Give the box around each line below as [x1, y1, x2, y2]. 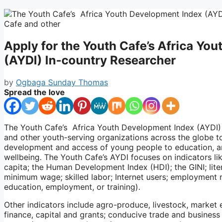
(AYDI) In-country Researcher [4, 53, 176, 67]
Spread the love [4, 87, 65, 97]
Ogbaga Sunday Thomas [16, 77, 108, 87]
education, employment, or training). [4, 181, 140, 192]
